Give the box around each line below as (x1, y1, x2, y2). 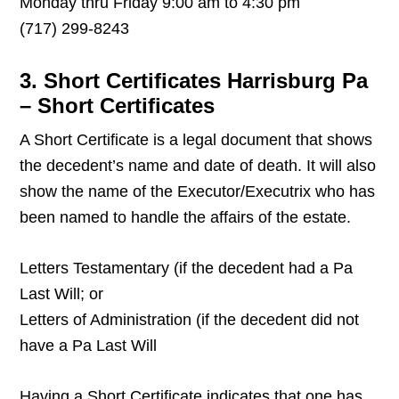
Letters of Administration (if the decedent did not (20, 311, 360, 330)
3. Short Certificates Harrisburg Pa (20, 69, 369, 94)
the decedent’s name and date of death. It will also (20, 157, 377, 175)
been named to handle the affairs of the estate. (20, 208, 352, 227)
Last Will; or (20, 285, 104, 304)
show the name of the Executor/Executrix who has (20, 183, 376, 201)
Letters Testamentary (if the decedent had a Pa (20, 259, 354, 278)
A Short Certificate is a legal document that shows (20, 131, 373, 150)
